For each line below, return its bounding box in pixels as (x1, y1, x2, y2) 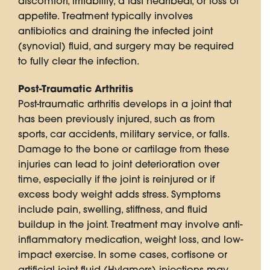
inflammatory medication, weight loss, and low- (18, 233, 243, 246)
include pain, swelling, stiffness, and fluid (18, 203, 207, 216)
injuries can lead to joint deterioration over (18, 158, 219, 171)
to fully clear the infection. (18, 55, 139, 67)
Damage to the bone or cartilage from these (18, 143, 229, 155)
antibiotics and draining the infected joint (18, 25, 213, 37)
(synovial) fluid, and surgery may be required (18, 40, 234, 52)
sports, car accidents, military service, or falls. (18, 128, 229, 140)
